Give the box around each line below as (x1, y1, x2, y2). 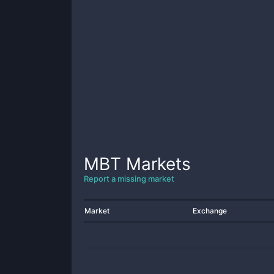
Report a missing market (84, 174, 174, 183)
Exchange (193, 206, 227, 215)
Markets (121, 154, 191, 174)
